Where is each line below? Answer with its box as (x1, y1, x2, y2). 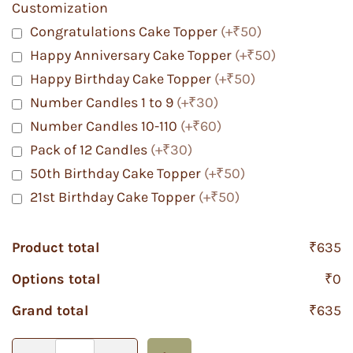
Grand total (12, 301, 88, 319)
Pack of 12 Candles (30, 141, 150, 159)
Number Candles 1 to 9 (30, 94, 176, 112)
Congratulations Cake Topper (30, 23, 221, 41)
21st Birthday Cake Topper (30, 188, 199, 206)
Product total (12, 238, 99, 256)
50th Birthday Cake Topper (30, 165, 204, 183)
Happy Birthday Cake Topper (30, 70, 214, 88)
